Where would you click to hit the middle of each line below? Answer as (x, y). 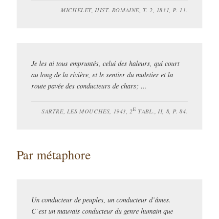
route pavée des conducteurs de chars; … (89, 86)
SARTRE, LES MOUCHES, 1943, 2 (87, 111)
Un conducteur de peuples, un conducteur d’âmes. (101, 199)
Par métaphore (54, 154)
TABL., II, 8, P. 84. (162, 111)
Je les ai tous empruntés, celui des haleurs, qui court (106, 63)
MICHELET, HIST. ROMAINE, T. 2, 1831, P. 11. (124, 10)
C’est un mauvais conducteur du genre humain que (102, 211)
